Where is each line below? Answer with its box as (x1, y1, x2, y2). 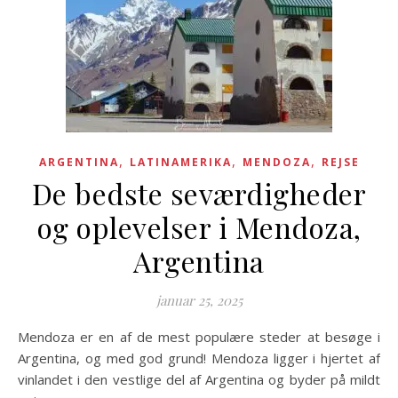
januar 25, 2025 (155, 291, 243, 309)
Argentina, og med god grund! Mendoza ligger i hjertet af (18, 349, 380, 367)
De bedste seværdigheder (31, 174, 367, 212)
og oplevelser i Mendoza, (36, 208, 362, 246)
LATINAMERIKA (129, 155, 232, 170)
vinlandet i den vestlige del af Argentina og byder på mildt (18, 370, 380, 388)
